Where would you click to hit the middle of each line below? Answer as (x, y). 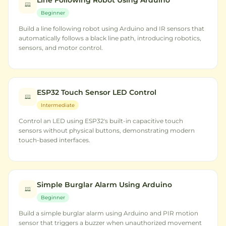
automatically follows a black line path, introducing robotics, (110, 38)
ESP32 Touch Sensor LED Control (97, 92)
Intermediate (58, 105)
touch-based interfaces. (54, 140)
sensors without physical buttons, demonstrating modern (107, 130)
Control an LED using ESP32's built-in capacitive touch (101, 121)
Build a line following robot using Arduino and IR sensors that (111, 29)
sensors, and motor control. (61, 48)
